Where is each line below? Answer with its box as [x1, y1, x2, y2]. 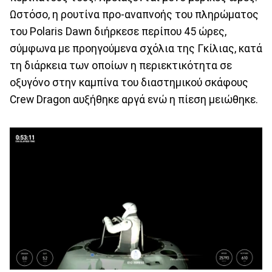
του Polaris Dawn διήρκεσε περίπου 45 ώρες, [10, 25, 226, 38]
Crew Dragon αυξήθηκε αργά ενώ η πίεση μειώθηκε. [10, 93, 258, 106]
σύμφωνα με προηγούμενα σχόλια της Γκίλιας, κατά [10, 42, 262, 55]
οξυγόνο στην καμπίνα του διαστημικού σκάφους [10, 76, 248, 89]
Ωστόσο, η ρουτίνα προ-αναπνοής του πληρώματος [10, 8, 259, 21]
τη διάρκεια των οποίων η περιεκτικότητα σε [10, 59, 232, 72]
